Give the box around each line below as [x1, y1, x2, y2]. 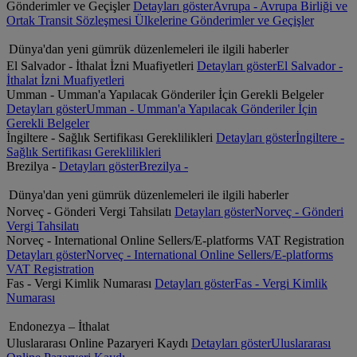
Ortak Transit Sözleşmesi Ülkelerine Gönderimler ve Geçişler [6, 14, 314, 28]
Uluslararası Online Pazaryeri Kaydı [6, 336, 191, 351]
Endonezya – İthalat [9, 320, 109, 334]
